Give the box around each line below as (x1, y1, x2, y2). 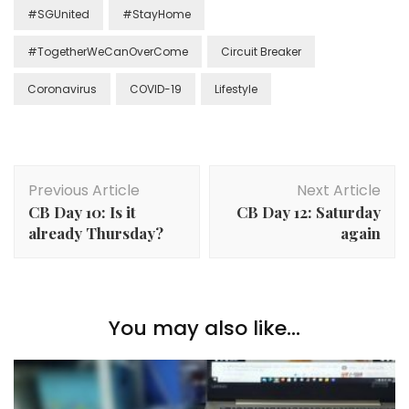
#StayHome (122, 5, 191, 22)
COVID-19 (130, 80, 182, 97)
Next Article (297, 179, 381, 201)
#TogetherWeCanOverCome (27, 43, 188, 59)
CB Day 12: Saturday (236, 201, 381, 222)
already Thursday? (28, 222, 163, 243)
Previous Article (28, 179, 140, 201)
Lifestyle (215, 80, 257, 97)
